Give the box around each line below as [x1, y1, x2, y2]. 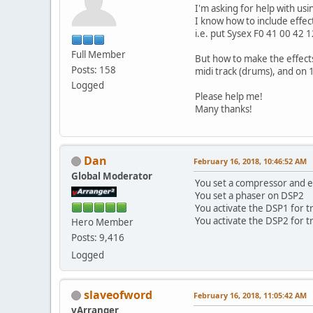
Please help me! [195, 89, 263, 103]
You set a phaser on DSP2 [195, 189, 304, 202]
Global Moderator [71, 169, 152, 182]
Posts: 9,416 [71, 231, 124, 244]
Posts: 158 [71, 63, 116, 76]
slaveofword [84, 286, 152, 303]
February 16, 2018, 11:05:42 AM [194, 289, 307, 300]
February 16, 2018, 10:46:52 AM [194, 155, 307, 166]
